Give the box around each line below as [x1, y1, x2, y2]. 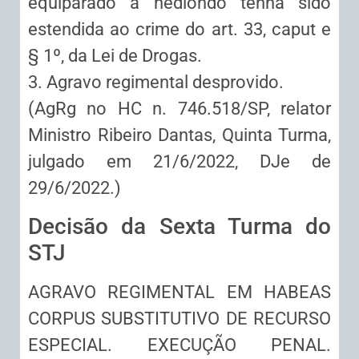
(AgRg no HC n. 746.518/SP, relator [28, 99, 331, 119]
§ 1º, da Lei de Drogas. [28, 46, 202, 67]
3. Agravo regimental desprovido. [28, 72, 284, 93]
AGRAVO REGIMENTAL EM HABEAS [28, 281, 331, 302]
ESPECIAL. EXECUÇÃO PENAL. [28, 334, 331, 355]
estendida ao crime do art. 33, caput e [28, 19, 331, 40]
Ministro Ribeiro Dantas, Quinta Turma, [28, 125, 331, 146]
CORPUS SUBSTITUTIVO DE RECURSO [28, 308, 331, 329]
